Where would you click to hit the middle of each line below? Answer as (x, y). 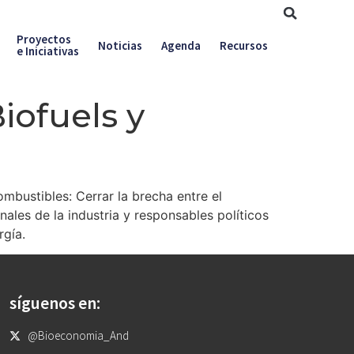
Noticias (120, 45)
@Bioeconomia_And (78, 336)
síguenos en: (55, 303)
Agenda (181, 45)
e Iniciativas (47, 51)
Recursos (243, 45)
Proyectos (43, 39)
